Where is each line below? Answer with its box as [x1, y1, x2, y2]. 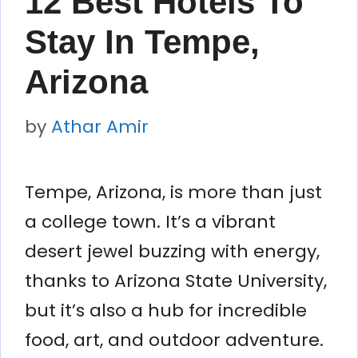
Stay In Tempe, [25, 22, 260, 61]
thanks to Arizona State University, [25, 268, 327, 293]
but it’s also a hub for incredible [25, 297, 307, 323]
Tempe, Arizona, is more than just [25, 179, 322, 205]
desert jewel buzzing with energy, [25, 238, 320, 264]
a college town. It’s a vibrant [25, 209, 276, 234]
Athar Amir [51, 113, 149, 139]
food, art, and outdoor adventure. [25, 327, 324, 352]
